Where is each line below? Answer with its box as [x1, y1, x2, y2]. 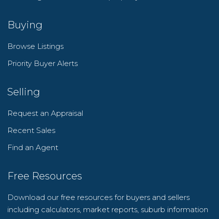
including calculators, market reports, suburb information [7, 204, 208, 214]
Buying [7, 19, 43, 31]
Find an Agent [7, 142, 58, 152]
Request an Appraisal [7, 108, 83, 118]
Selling [7, 86, 40, 98]
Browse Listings [7, 41, 64, 51]
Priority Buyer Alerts [7, 58, 78, 68]
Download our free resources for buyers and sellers [7, 192, 190, 202]
